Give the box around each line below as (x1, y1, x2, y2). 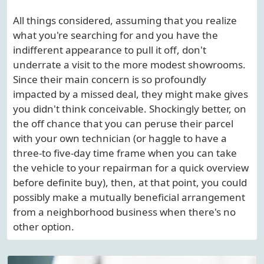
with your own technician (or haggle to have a (13, 131, 227, 146)
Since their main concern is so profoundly (13, 72, 206, 87)
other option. (13, 220, 74, 234)
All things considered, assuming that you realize (13, 14, 237, 28)
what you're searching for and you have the (13, 28, 218, 42)
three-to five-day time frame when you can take (13, 146, 237, 160)
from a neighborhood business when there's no (13, 205, 236, 219)
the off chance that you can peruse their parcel (13, 117, 233, 131)
